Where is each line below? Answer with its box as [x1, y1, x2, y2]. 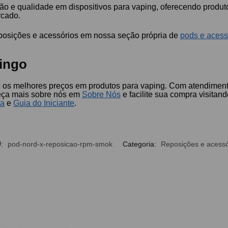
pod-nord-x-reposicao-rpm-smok [8, 140, 112, 149]
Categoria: [123, 140, 158, 149]
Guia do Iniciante [13, 98, 75, 107]
